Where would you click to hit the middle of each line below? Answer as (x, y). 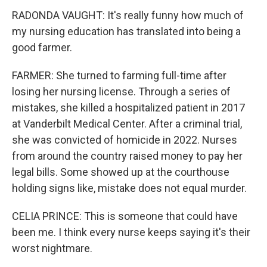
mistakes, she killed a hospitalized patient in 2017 (128, 108)
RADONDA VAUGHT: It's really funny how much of (128, 15)
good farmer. (42, 47)
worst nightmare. (52, 248)
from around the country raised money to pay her (127, 156)
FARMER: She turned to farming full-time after (119, 75)
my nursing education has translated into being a (126, 31)
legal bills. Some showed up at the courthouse (121, 172)
